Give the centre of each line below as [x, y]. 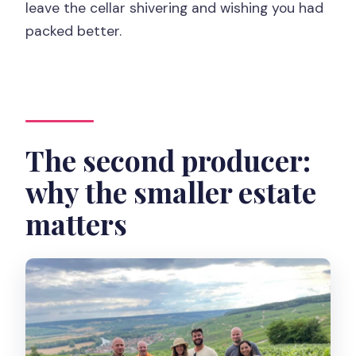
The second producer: [168, 160]
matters [77, 224]
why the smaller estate [171, 192]
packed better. [74, 31]
